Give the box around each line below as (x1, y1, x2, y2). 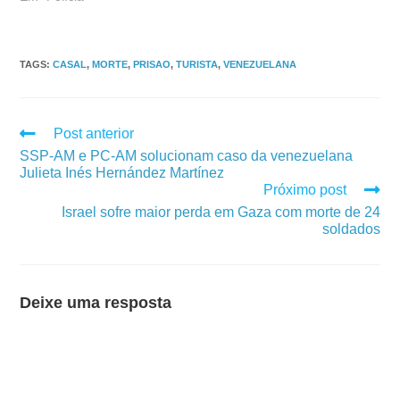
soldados (321, 221, 380, 237)
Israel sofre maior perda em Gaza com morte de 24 (61, 204, 380, 220)
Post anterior (54, 125, 135, 141)
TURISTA (176, 58, 219, 70)
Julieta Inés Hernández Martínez (20, 164, 225, 180)
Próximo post (262, 181, 346, 197)
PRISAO (133, 58, 171, 70)
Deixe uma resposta (20, 293, 172, 312)
